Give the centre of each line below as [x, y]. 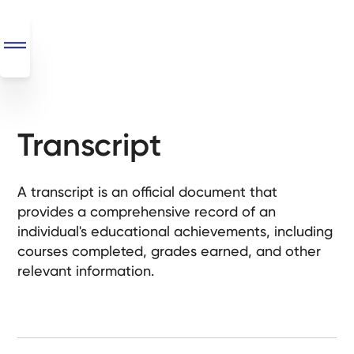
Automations [50, 217]
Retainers [37, 278]
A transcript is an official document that [148, 192]
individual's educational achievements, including [175, 231]
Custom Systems [64, 317]
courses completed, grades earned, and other [169, 251]
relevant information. [86, 271]
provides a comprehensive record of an [147, 211]
